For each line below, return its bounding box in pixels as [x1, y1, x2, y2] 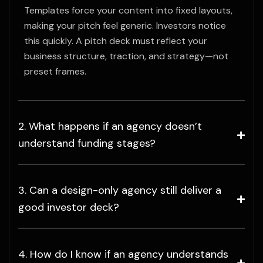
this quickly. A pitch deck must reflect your [24, 35, 207, 48]
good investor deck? [18, 200, 119, 215]
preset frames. [24, 65, 86, 78]
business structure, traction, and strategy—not [24, 50, 228, 63]
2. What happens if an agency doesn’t [18, 119, 202, 134]
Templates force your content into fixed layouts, [24, 4, 232, 17]
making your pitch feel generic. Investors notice [24, 19, 226, 32]
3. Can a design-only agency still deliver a [18, 183, 221, 198]
